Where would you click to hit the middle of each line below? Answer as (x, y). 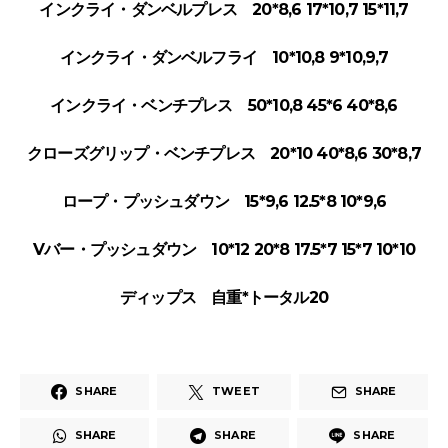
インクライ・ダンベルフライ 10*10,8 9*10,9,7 (224, 57)
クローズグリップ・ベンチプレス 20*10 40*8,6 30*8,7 (224, 153)
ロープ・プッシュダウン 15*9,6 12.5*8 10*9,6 (224, 201)
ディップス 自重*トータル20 (224, 297)
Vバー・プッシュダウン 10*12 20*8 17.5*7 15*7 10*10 (224, 249)
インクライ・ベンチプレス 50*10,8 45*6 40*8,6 (224, 105)
